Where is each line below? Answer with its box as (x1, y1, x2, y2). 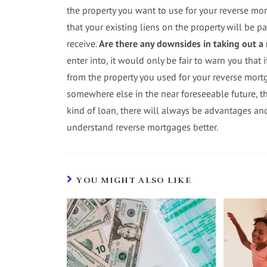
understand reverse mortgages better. (67, 120, 218, 133)
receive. (67, 37, 99, 49)
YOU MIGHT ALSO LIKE (76, 175, 192, 185)
